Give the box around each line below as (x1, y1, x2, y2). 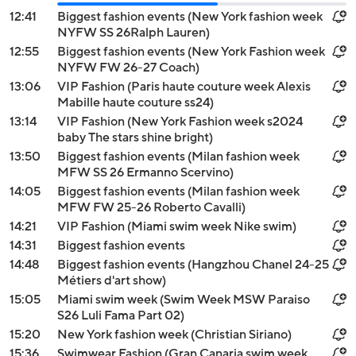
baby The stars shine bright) (57, 130, 213, 145)
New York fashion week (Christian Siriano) (57, 327, 292, 342)
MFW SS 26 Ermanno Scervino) (57, 165, 234, 180)
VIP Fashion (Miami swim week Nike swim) (57, 219, 296, 234)
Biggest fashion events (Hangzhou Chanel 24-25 (57, 257, 329, 272)
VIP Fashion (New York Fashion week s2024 (57, 114, 303, 129)
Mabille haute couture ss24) (57, 95, 214, 110)
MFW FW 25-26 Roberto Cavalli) (57, 200, 246, 215)
